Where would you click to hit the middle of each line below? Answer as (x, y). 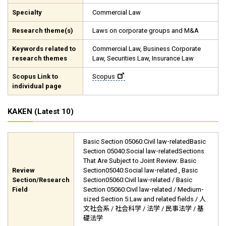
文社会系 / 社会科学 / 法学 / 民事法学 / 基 (143, 209)
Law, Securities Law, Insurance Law (143, 58)
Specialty (27, 12)
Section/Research (41, 180)
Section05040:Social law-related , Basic (140, 170)
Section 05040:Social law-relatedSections (144, 151)
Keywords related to (44, 49)
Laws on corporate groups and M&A (145, 31)
